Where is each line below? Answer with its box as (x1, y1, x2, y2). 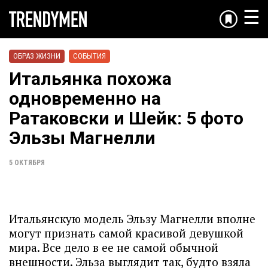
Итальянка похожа (9, 68, 172, 89)
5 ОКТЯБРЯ (9, 159, 45, 167)
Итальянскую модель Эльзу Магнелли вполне (9, 211, 255, 226)
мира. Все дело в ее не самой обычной (9, 240, 218, 255)
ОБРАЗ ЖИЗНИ (13, 51, 60, 60)
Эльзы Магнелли (9, 127, 156, 148)
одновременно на (9, 88, 161, 109)
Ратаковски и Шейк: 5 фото (9, 108, 243, 129)
